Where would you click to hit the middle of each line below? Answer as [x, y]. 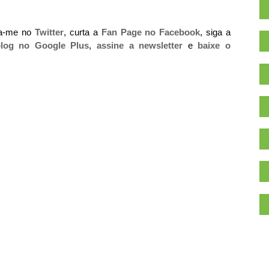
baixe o [214, 45]
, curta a [83, 32]
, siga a [215, 32]
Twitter [49, 32]
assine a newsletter [140, 45]
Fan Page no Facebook [151, 32]
